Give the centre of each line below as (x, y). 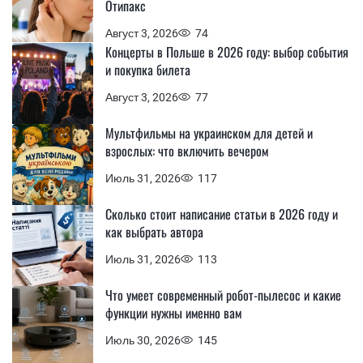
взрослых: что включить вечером (187, 151)
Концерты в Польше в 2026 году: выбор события (227, 52)
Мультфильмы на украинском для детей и (209, 133)
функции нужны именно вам (173, 313)
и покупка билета (148, 70)
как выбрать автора (154, 232)
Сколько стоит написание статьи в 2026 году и (222, 214)
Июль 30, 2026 (143, 340)
